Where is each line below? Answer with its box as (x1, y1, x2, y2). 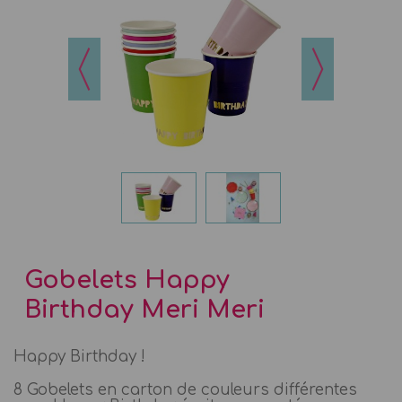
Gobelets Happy (24, 267, 230, 294)
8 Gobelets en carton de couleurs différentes (13, 381, 357, 399)
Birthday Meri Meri (24, 296, 265, 324)
